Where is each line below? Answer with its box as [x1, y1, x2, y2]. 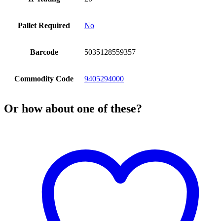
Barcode [30, 47, 58, 56]
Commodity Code [14, 74, 74, 83]
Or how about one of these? [4, 102, 142, 115]
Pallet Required [18, 21, 70, 30]
